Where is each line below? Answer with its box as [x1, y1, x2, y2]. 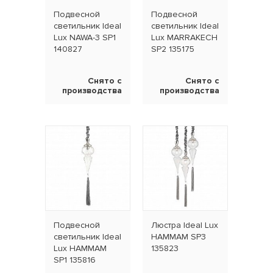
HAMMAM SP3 [151, 232, 206, 243]
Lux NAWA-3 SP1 [54, 32, 116, 43]
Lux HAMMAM [54, 243, 107, 254]
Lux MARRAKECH [151, 32, 218, 43]
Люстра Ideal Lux [151, 220, 218, 231]
